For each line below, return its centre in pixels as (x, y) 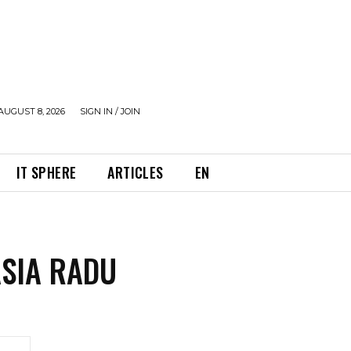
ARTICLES (136, 172)
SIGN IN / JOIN (110, 111)
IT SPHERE (46, 172)
